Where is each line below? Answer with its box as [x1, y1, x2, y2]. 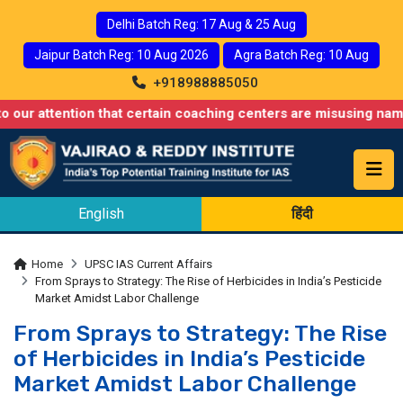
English [77, 204, 124, 222]
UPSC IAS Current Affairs [85, 256, 212, 271]
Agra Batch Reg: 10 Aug [234, 48, 369, 62]
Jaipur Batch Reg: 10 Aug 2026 [34, 48, 209, 62]
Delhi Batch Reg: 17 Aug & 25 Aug [107, 17, 296, 31]
